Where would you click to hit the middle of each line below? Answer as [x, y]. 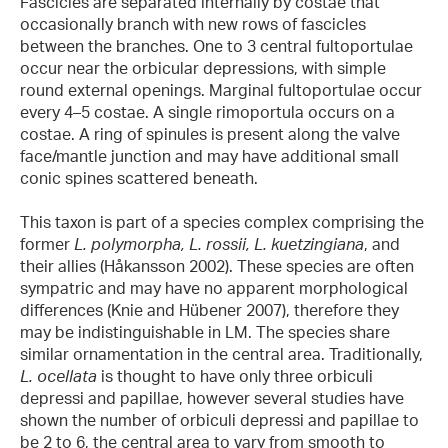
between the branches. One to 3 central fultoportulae [216, 45]
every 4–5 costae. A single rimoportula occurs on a [207, 111]
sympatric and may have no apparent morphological [214, 288]
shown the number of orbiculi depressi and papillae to [219, 420]
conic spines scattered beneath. [139, 177]
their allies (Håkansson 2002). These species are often [217, 266]
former [47, 244]
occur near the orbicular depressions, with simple [203, 67]
